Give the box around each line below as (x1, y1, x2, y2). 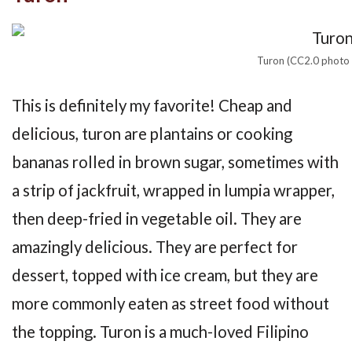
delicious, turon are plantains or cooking (12, 123, 292, 143)
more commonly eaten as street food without (12, 293, 329, 313)
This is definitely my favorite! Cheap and (12, 95, 292, 115)
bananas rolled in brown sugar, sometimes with (12, 152, 339, 171)
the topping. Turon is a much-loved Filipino (12, 321, 309, 341)
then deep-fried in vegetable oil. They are (12, 208, 302, 228)
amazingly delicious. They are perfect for (12, 236, 298, 256)
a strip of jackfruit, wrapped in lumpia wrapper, (12, 180, 335, 200)
